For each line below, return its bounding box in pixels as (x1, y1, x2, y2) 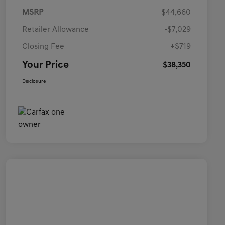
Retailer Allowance (22, 26, 89, 34)
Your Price (22, 60, 69, 71)
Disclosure (22, 79, 46, 85)
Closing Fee (22, 43, 64, 51)
